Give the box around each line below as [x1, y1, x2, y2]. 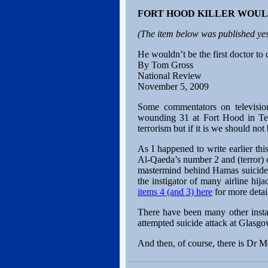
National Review [138, 71, 202, 81]
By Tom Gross [138, 60, 193, 70]
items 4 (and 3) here [138, 187, 212, 197]
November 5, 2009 [138, 81, 209, 92]
